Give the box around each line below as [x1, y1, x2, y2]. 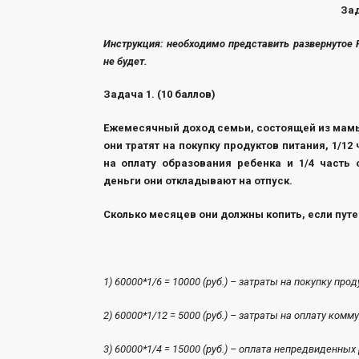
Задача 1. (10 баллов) [103, 88, 216, 101]
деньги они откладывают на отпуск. [103, 175, 292, 188]
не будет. [103, 54, 147, 67]
